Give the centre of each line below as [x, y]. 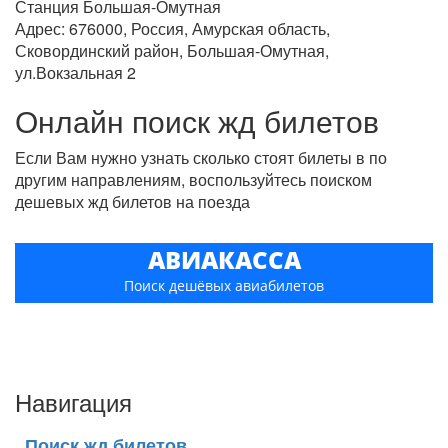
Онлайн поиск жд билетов [197, 120]
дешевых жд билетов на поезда [132, 201]
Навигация [73, 401]
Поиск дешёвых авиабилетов [224, 285]
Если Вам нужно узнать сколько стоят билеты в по [201, 157]
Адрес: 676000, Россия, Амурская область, [172, 28]
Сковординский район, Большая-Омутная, [172, 50]
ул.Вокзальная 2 [75, 72]
